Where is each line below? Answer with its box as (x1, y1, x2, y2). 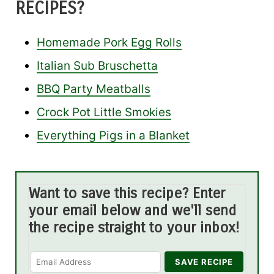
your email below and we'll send (29, 202, 236, 220)
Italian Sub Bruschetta (37, 59, 158, 73)
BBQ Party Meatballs (37, 82, 150, 97)
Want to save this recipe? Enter (29, 185, 225, 202)
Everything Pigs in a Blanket (37, 128, 190, 143)
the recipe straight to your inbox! (29, 219, 239, 237)
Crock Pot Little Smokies (37, 105, 171, 120)
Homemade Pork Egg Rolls (37, 35, 182, 50)
